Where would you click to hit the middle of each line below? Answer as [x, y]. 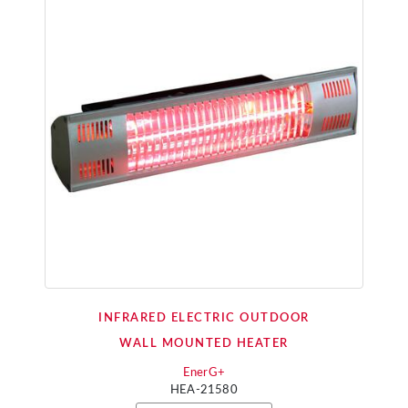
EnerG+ [204, 373]
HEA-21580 [204, 390]
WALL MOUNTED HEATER [204, 344]
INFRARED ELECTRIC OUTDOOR [204, 318]
